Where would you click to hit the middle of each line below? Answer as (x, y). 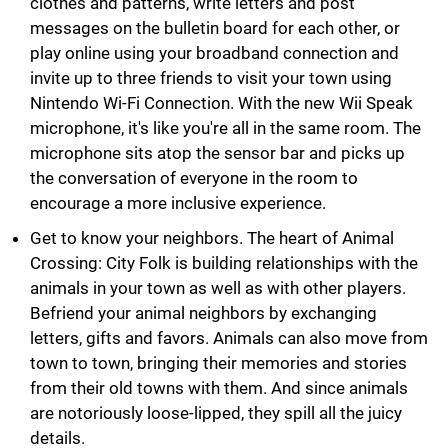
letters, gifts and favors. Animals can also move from (229, 337)
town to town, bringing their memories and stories (218, 362)
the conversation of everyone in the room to (194, 177)
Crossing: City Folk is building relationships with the (224, 262)
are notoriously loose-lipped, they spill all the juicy (216, 412)
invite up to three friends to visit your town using (211, 77)
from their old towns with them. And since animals (219, 387)
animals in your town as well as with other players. (218, 287)
